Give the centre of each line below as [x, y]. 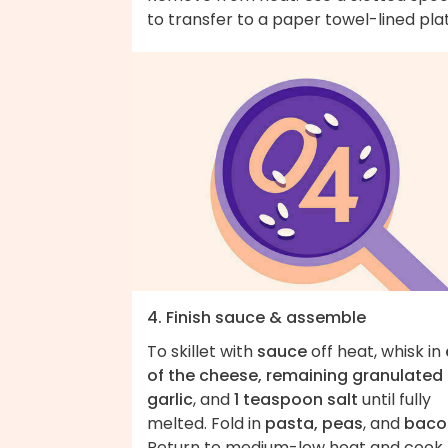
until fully [394, 399]
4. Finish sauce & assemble [256, 317]
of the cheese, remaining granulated [295, 375]
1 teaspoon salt [296, 399]
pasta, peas [314, 423]
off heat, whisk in [376, 351]
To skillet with [202, 351]
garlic [170, 399]
